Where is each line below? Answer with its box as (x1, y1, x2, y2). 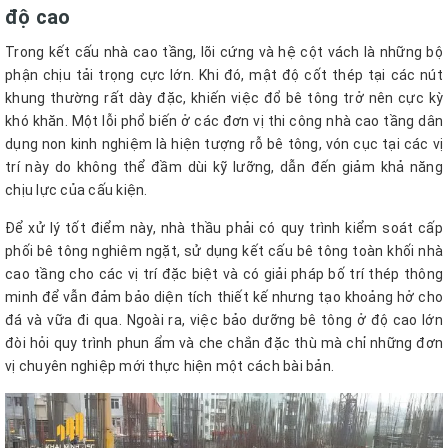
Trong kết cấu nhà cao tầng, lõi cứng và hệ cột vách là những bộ (5, 44, 443, 60)
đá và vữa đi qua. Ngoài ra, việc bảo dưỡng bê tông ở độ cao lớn (5, 312, 443, 328)
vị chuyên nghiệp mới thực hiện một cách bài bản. (5, 358, 334, 374)
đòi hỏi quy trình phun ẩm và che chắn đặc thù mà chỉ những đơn (5, 335, 443, 351)
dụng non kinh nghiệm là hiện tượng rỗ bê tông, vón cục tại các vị (5, 136, 443, 152)
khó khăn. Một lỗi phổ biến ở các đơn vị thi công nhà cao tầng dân (5, 113, 443, 129)
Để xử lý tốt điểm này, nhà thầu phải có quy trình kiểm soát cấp (5, 220, 443, 236)
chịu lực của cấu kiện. (5, 182, 148, 198)
